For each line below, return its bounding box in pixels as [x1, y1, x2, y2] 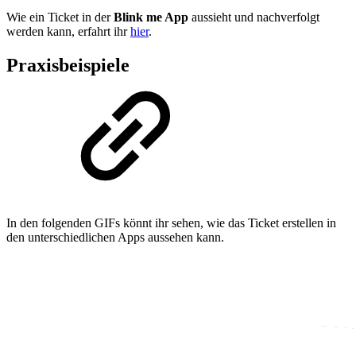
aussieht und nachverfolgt [188, 10, 319, 24]
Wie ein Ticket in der [6, 10, 114, 24]
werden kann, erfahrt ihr [6, 24, 130, 38]
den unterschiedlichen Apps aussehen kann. [6, 230, 224, 244]
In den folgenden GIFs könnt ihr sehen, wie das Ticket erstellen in [6, 215, 336, 230]
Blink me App [114, 10, 188, 24]
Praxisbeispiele [6, 54, 130, 75]
